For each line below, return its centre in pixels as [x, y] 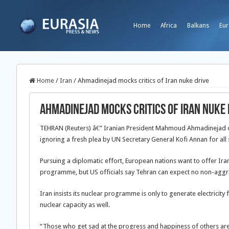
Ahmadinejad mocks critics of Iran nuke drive [143, 81]
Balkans [198, 26]
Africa [169, 26]
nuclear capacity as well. [75, 205]
